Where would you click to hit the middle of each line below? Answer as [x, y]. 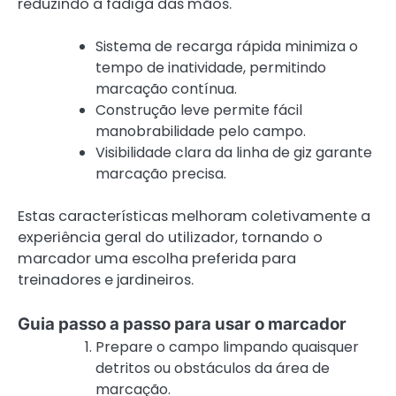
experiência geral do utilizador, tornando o [170, 238]
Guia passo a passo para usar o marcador [182, 324]
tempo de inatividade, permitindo [211, 68]
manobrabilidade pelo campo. [201, 132]
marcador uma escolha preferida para [157, 259]
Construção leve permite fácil [199, 110]
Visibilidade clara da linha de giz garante [234, 153]
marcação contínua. [166, 89]
